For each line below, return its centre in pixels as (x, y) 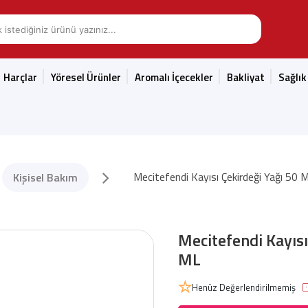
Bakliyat (246, 77)
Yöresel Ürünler (86, 77)
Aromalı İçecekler (174, 77)
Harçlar (20, 77)
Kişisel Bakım (45, 177)
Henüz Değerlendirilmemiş (244, 287)
